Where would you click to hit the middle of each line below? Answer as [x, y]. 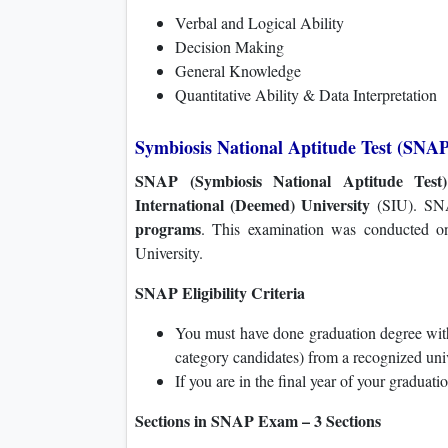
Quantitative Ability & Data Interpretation [306, 95]
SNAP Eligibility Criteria [220, 293]
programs [168, 229]
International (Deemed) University [253, 205]
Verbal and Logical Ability [259, 23]
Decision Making [229, 47]
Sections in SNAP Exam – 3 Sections [258, 421]
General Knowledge [238, 71]
